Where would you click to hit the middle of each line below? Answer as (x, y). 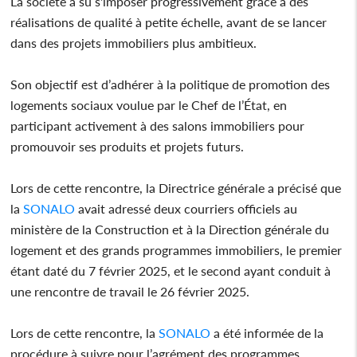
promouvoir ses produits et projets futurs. (127, 146)
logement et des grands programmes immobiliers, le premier (177, 249)
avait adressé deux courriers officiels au (186, 208)
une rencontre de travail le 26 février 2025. (132, 291)
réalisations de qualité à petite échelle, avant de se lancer (169, 22)
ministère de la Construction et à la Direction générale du (170, 229)
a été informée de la (267, 332)
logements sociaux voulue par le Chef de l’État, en (149, 104)
